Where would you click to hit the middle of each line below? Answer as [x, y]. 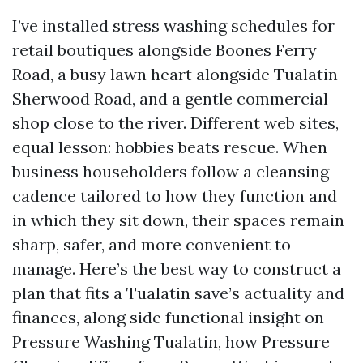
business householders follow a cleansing [171, 171]
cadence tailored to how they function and [175, 196]
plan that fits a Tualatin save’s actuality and [178, 293]
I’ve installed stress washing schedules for [173, 26]
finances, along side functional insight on [168, 317]
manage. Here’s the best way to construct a [177, 269]
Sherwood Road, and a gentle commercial [170, 98]
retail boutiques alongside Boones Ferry [164, 50]
